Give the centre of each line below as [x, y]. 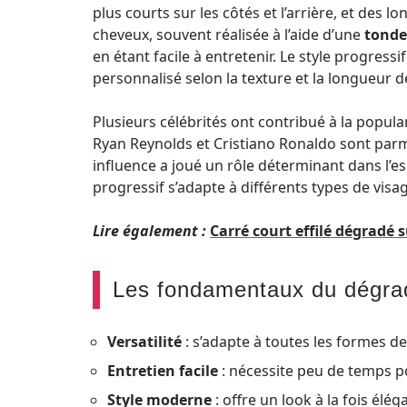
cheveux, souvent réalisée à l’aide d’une [228, 35]
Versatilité [144, 342]
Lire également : [149, 231]
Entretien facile [163, 371]
